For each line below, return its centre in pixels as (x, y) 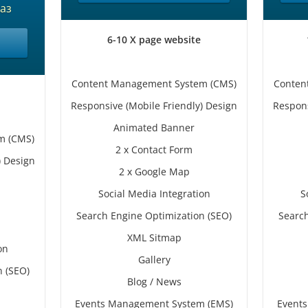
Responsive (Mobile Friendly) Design (154, 106)
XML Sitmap (154, 238)
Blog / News (154, 282)
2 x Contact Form (154, 150)
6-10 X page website (154, 40)
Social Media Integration (154, 194)
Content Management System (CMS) (154, 84)
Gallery (154, 260)
